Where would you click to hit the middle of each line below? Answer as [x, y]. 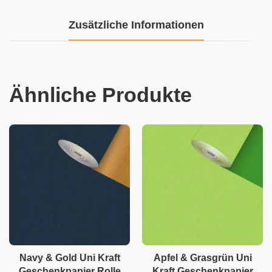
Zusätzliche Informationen [136, 25]
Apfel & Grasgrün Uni [202, 257]
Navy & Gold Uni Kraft [70, 257]
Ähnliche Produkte [100, 94]
